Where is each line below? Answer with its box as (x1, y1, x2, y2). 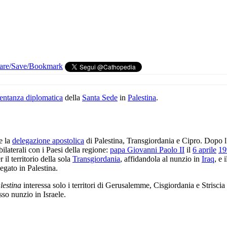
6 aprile (193, 145, 216, 155)
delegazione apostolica (12, 136, 84, 145)
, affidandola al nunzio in (120, 155, 202, 164)
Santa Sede (82, 93, 118, 102)
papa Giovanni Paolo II (110, 145, 184, 155)
